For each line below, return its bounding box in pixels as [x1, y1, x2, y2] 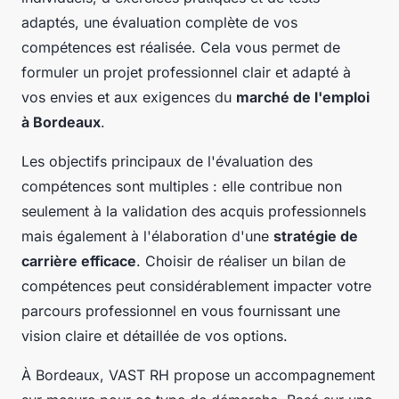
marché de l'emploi [236, 88, 370, 107]
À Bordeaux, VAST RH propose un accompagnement [21, 366, 375, 385]
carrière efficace [21, 252, 136, 271]
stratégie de [273, 227, 358, 246]
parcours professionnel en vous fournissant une [21, 302, 340, 321]
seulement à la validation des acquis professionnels [21, 202, 366, 221]
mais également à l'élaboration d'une [21, 227, 273, 246]
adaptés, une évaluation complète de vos [21, 13, 297, 32]
